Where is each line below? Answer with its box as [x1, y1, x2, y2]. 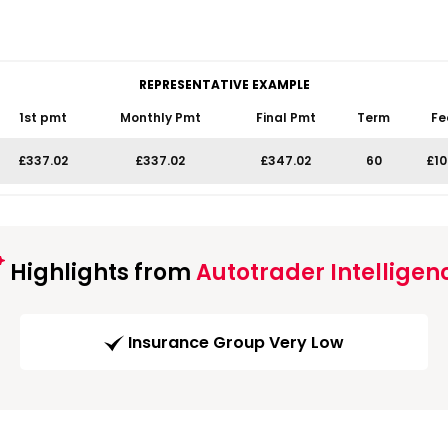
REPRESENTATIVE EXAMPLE [138, 76, 310, 93]
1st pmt [18, 109, 67, 126]
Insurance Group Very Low [128, 331, 344, 355]
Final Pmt [255, 109, 316, 126]
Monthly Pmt [119, 109, 201, 126]
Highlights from [4, 257, 196, 288]
